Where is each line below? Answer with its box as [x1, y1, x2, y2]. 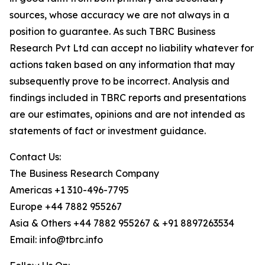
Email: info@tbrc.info [9, 234, 103, 246]
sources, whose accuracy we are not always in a [9, 9, 230, 21]
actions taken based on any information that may [9, 59, 235, 71]
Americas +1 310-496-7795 [9, 184, 129, 196]
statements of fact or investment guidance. [9, 125, 206, 137]
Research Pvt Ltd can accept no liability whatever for [9, 42, 254, 54]
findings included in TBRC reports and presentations [9, 92, 246, 104]
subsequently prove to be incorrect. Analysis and [9, 75, 230, 88]
